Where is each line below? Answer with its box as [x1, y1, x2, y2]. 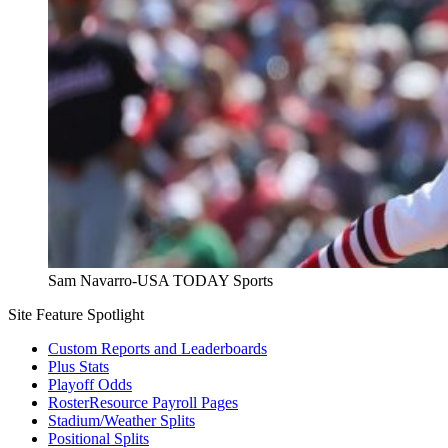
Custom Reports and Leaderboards [48, 339, 267, 357]
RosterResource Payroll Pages [48, 393, 238, 411]
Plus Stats [48, 357, 109, 375]
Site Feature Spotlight [8, 305, 144, 323]
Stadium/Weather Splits [48, 411, 195, 429]
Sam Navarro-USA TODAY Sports [48, 271, 273, 289]
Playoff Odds [48, 375, 132, 393]
